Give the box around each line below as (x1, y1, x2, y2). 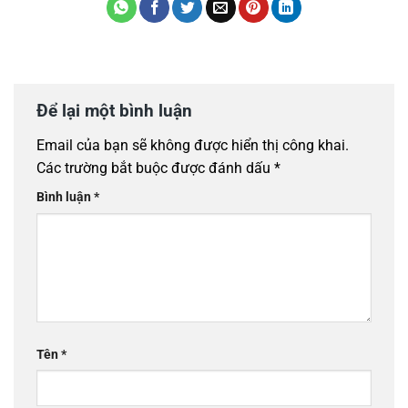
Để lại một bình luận (36, 100, 197, 122)
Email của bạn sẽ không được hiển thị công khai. (36, 136, 349, 154)
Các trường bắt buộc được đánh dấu (36, 158, 274, 177)
